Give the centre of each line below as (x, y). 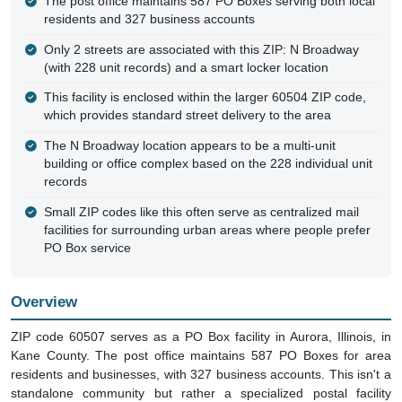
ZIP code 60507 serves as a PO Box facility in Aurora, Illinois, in (201, 336)
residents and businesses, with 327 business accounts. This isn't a (201, 374)
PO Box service (87, 248)
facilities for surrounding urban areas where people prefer (207, 230)
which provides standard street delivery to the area (187, 116)
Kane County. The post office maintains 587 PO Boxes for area (201, 355)
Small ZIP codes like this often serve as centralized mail (201, 212)
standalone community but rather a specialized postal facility (201, 393)
